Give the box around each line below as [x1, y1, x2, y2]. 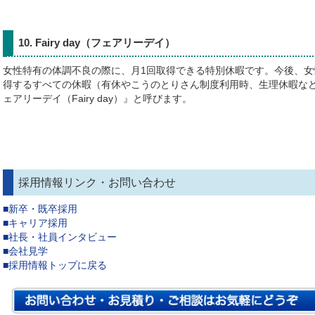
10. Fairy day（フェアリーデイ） [18, 37, 175, 49]
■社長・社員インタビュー [3, 232, 117, 243]
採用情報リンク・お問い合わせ [18, 176, 176, 189]
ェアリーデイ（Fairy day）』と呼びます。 [3, 94, 192, 105]
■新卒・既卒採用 [3, 204, 77, 215]
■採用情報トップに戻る [3, 260, 107, 271]
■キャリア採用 [3, 218, 67, 229]
